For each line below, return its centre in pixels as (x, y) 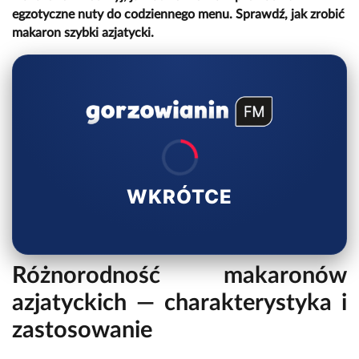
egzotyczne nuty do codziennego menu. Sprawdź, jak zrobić (178, 15)
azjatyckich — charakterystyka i (179, 304)
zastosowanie (82, 331)
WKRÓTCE (179, 197)
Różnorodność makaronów (179, 276)
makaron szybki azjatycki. (83, 33)
